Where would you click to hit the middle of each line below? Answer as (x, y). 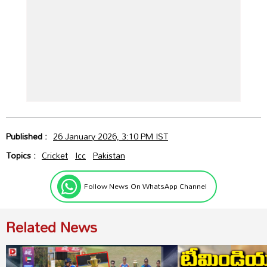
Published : (28, 136)
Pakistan (109, 155)
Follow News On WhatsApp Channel (145, 186)
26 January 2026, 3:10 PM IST (111, 136)
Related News (52, 226)
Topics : (22, 155)
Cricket (55, 155)
